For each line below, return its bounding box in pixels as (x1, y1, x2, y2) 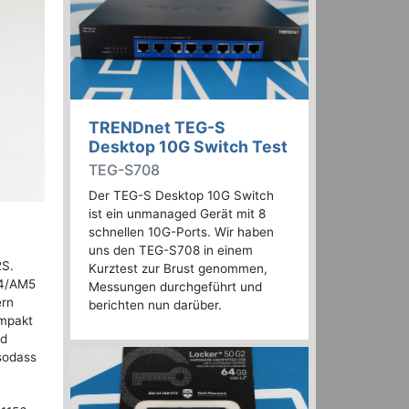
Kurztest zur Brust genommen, (89, 261, 267, 277)
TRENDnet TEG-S (89, 118, 225, 138)
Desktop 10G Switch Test (89, 137, 288, 157)
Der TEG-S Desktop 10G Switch (89, 188, 274, 204)
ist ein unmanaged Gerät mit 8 (89, 206, 266, 222)
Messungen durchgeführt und (89, 279, 262, 295)
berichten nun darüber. (89, 298, 222, 313)
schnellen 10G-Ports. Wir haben (89, 225, 274, 240)
